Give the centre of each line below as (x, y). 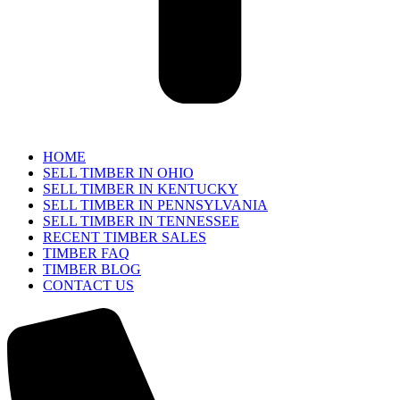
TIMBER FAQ (86, 253)
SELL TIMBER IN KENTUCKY (141, 188)
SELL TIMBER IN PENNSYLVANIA (155, 204)
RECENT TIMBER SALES (125, 237)
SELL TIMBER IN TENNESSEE (141, 221)
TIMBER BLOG (92, 269)
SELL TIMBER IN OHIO (118, 172)
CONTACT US (88, 285)
